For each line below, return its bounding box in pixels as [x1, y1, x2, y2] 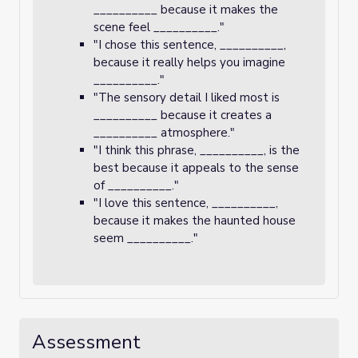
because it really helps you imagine [93, 54, 285, 70]
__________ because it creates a [93, 107, 272, 123]
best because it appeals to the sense [93, 160, 299, 176]
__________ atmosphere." [93, 125, 235, 141]
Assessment [32, 329, 141, 355]
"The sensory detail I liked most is [93, 89, 280, 105]
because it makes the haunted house [93, 213, 296, 229]
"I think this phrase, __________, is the [93, 142, 300, 158]
